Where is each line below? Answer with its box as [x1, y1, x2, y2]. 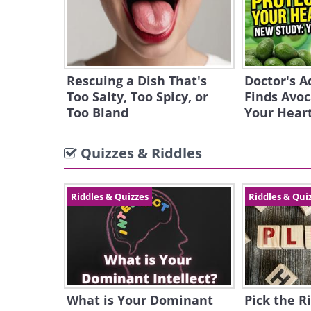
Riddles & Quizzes [71, 190, 149, 203]
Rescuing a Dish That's [67, 72, 207, 89]
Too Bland [67, 104, 128, 121]
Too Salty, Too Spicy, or [67, 88, 208, 105]
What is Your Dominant [67, 292, 213, 308]
